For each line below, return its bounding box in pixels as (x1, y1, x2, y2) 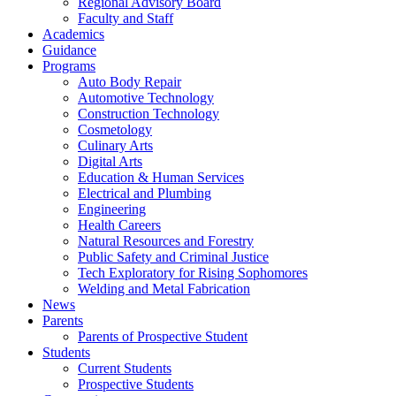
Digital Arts (78, 154, 142, 169)
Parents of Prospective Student (78, 329, 247, 344)
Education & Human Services (78, 170, 244, 185)
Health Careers (78, 217, 161, 232)
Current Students (78, 361, 171, 376)
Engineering (78, 202, 146, 217)
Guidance (42, 42, 96, 57)
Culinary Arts (78, 138, 153, 153)
